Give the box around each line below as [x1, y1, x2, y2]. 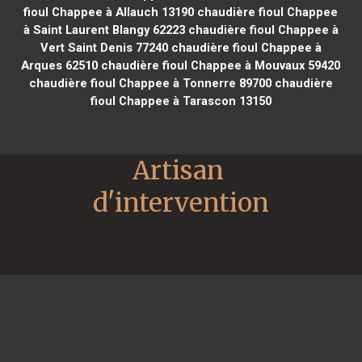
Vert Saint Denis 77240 [40, 40, 168, 55]
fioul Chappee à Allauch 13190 [23, 4, 195, 19]
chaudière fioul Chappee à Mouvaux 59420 [98, 57, 341, 73]
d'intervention [93, 186, 269, 219]
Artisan [133, 154, 224, 187]
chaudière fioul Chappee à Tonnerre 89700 [28, 75, 271, 90]
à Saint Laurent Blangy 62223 [23, 22, 185, 37]
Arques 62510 [21, 57, 99, 73]
